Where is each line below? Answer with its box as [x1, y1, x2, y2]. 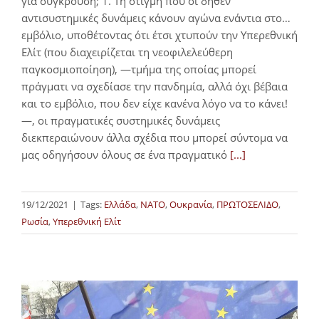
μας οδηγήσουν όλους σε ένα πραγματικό [21, 147, 230, 162]
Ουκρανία [169, 197, 212, 211]
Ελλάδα [104, 197, 136, 211]
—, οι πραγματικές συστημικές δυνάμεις [21, 113, 220, 127]
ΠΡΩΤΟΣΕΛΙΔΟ [216, 197, 278, 211]
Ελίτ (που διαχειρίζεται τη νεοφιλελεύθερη [21, 44, 233, 59]
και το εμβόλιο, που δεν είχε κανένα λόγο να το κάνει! [21, 95, 288, 110]
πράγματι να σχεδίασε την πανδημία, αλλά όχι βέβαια [21, 78, 288, 93]
